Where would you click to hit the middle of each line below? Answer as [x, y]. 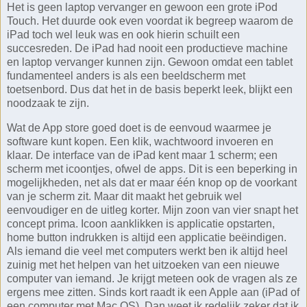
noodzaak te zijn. [48, 103]
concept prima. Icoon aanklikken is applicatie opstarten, [141, 223]
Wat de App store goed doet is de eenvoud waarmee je [139, 127]
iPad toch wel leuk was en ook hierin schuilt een [123, 34]
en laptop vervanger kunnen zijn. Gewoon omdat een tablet [150, 62]
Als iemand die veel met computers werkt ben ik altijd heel [147, 251]
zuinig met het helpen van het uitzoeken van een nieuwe [143, 265]
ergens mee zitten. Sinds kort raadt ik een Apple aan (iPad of [153, 292]
